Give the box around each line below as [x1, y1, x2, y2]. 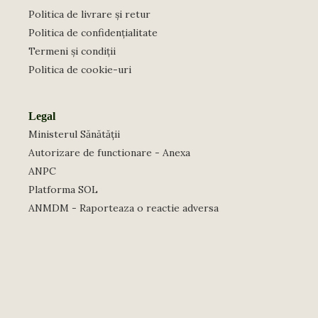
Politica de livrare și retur [28, 8, 150, 21]
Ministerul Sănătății [28, 128, 120, 141]
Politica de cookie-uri [28, 63, 131, 76]
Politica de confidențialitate [28, 26, 158, 39]
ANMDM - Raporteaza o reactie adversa [28, 202, 219, 214]
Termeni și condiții [28, 45, 116, 57]
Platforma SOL [28, 183, 98, 196]
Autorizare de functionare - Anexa [28, 146, 190, 159]
